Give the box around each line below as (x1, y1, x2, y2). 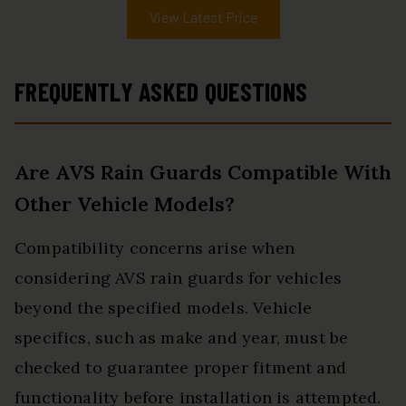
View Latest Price (149, 8, 257, 26)
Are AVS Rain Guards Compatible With (14, 159, 391, 186)
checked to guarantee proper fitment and (14, 357, 347, 379)
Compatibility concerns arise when (14, 237, 295, 259)
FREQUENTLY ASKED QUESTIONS (14, 76, 308, 108)
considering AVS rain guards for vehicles (14, 267, 343, 289)
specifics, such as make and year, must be (14, 327, 349, 349)
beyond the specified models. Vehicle (14, 297, 313, 319)
